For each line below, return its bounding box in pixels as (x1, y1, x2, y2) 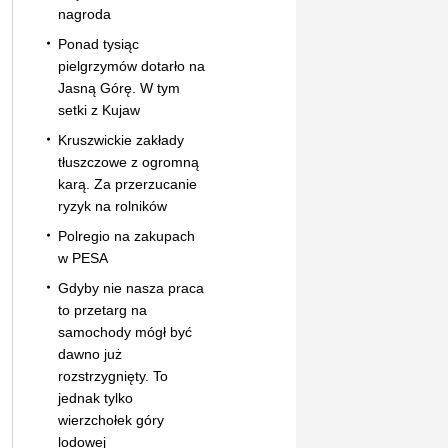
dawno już (57, 345, 122, 362)
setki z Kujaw (57, 101, 140, 118)
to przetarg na (57, 301, 147, 318)
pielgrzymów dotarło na (57, 57, 205, 74)
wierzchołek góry (57, 411, 164, 428)
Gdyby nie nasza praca (57, 279, 204, 296)
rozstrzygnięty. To (57, 367, 168, 384)
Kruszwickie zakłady (57, 131, 184, 148)
